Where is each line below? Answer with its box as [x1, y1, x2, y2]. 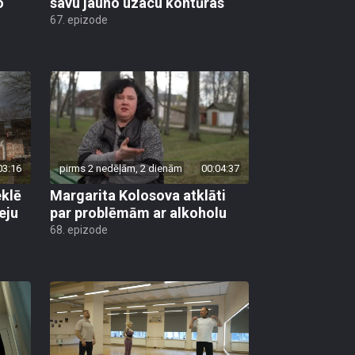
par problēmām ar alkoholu [50, 204, 227, 221]
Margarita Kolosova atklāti [50, 186, 226, 204]
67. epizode [50, 13, 108, 27]
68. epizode [50, 223, 108, 236]
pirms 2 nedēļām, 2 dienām [59, 162, 182, 174]
